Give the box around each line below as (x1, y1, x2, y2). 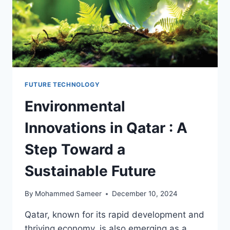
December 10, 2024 (112, 189, 178, 198)
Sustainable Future (25, 162, 156, 180)
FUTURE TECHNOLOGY (25, 80, 100, 88)
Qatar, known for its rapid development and (25, 209, 204, 220)
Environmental (25, 97, 125, 115)
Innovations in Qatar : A (25, 119, 187, 137)
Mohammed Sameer (35, 189, 102, 198)
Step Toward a (25, 140, 125, 158)
